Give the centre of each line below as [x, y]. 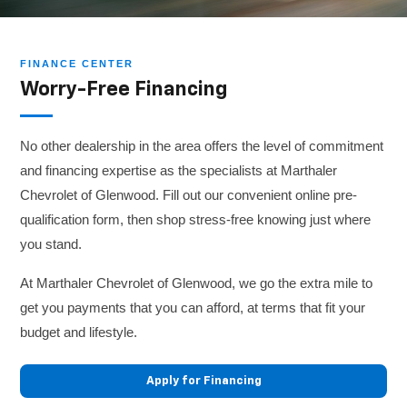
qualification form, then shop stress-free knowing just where [196, 220]
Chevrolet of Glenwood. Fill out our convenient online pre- [189, 195]
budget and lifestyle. [79, 333]
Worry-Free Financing [124, 90]
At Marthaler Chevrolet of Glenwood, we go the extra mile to [197, 283]
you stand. [51, 244]
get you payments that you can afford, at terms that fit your [193, 308]
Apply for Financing [203, 382]
